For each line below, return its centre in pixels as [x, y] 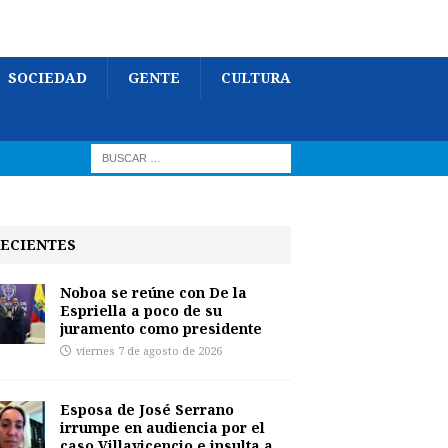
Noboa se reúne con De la [153, 292]
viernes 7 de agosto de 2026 [148, 351]
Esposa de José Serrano [146, 409]
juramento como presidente [160, 328]
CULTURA [256, 78]
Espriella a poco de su [140, 310]
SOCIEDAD [47, 78]
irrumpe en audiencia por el [162, 427]
